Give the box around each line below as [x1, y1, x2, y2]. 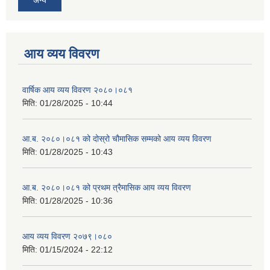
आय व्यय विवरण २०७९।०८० [22, 231, 112, 241]
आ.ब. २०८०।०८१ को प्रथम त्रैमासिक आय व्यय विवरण [22, 182, 191, 192]
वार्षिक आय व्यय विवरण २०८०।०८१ [22, 84, 133, 95]
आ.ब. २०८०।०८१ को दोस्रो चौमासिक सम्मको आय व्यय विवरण [22, 133, 212, 143]
